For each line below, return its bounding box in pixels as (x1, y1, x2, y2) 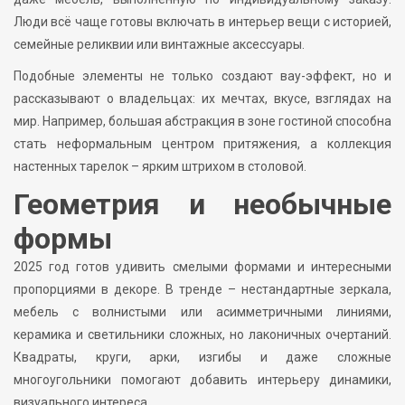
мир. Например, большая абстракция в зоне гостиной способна (14, 114, 391, 129)
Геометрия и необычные (14, 187, 391, 222)
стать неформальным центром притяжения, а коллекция (14, 137, 391, 152)
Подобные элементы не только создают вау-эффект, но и (14, 69, 391, 84)
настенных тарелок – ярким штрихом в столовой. (14, 159, 306, 174)
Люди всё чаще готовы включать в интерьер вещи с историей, (14, 14, 391, 30)
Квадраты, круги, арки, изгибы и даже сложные (14, 350, 391, 365)
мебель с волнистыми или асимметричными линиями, (14, 305, 391, 320)
